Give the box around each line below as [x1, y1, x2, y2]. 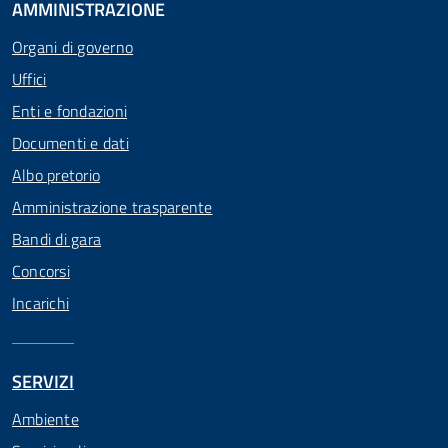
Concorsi [12, 259, 70, 283]
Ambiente [12, 407, 79, 431]
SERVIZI [12, 368, 74, 395]
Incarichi [12, 291, 70, 315]
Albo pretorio [12, 163, 101, 187]
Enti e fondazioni [12, 99, 128, 123]
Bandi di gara [12, 227, 102, 251]
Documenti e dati [12, 131, 129, 155]
